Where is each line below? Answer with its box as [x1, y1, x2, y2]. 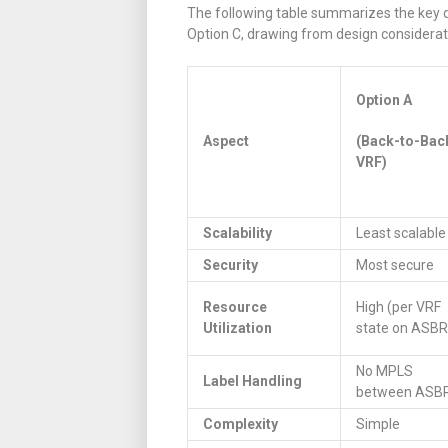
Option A [356, 91, 412, 108]
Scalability [203, 224, 272, 241]
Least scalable [356, 224, 446, 241]
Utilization [203, 319, 272, 336]
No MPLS [356, 362, 413, 379]
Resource [203, 298, 267, 315]
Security [203, 256, 258, 273]
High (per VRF [356, 298, 441, 315]
